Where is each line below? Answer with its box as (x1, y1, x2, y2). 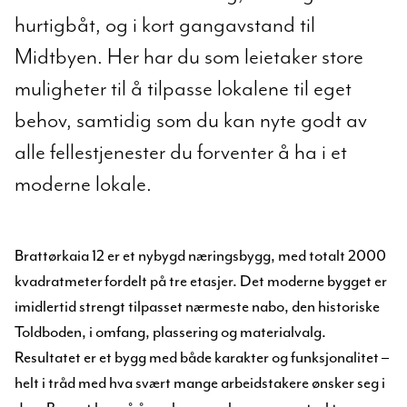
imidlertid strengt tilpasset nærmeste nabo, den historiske (15, 296, 380, 316)
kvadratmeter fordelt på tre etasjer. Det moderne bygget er (15, 271, 387, 291)
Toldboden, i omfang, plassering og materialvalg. (15, 322, 326, 342)
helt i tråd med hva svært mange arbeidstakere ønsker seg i (15, 372, 385, 392)
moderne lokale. (15, 170, 152, 196)
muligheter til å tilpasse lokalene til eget (15, 74, 352, 101)
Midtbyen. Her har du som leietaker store (15, 43, 363, 69)
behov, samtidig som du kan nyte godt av (15, 106, 367, 133)
